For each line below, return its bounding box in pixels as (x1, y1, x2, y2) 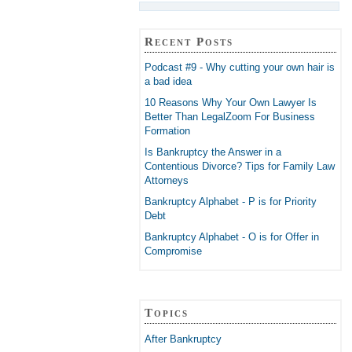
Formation (145, 125, 190, 137)
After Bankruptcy (145, 332, 222, 345)
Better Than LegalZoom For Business (145, 111, 315, 123)
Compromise (145, 245, 202, 258)
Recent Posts (145, 35, 233, 48)
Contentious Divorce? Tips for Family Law (145, 160, 335, 173)
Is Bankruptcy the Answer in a (145, 146, 281, 159)
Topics (145, 306, 189, 320)
